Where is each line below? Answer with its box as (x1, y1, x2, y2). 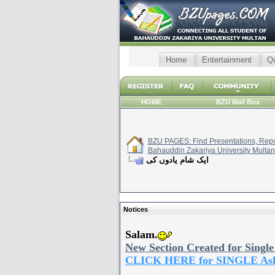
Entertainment (201, 55, 252, 64)
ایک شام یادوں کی (145, 155, 209, 165)
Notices (123, 206, 148, 213)
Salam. (125, 228, 158, 241)
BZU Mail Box (216, 98, 260, 106)
